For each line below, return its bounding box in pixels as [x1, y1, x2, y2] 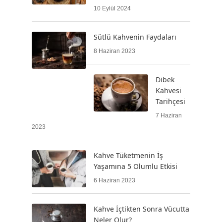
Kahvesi [156, 85, 181, 95]
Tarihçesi [156, 96, 185, 106]
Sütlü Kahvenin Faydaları [94, 32, 176, 42]
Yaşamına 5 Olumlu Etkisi [94, 161, 177, 171]
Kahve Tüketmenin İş [94, 150, 163, 160]
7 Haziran [156, 111, 182, 119]
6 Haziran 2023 [94, 176, 135, 184]
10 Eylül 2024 [94, 4, 131, 12]
